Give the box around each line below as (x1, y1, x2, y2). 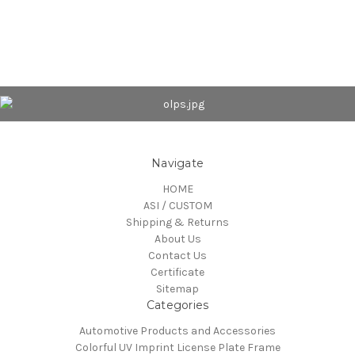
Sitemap (156, 281, 199, 296)
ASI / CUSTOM (143, 198, 212, 212)
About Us (154, 231, 201, 246)
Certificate (151, 265, 204, 279)
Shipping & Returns (126, 215, 229, 229)
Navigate (151, 155, 204, 170)
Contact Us (148, 248, 207, 262)
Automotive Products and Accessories (79, 323, 276, 338)
